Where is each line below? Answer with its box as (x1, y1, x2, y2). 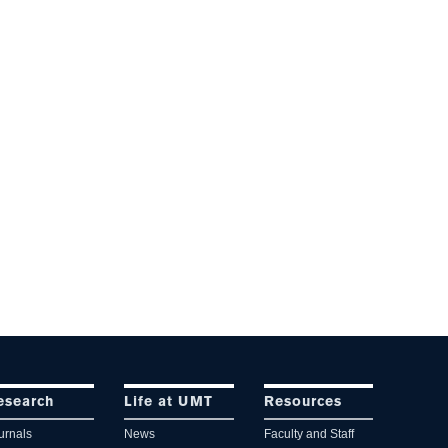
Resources (263, 396, 342, 410)
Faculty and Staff (263, 427, 354, 442)
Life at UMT (124, 396, 214, 410)
